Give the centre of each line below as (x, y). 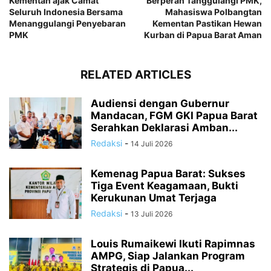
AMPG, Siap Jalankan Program (168, 256)
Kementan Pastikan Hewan (207, 23)
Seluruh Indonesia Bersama (66, 11)
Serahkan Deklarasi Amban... (164, 127)
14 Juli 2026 (152, 143)
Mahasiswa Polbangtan (214, 11)
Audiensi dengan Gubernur (160, 103)
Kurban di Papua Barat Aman (203, 34)
